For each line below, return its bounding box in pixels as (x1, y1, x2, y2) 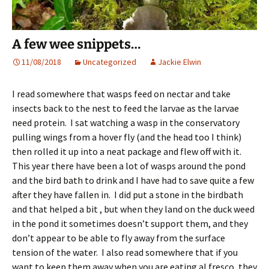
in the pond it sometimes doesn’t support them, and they (12, 217, 248, 230)
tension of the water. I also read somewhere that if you (12, 246, 238, 259)
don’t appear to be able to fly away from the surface (12, 232, 225, 244)
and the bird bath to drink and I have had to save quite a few (12, 174, 254, 187)
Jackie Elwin (158, 56, 201, 68)
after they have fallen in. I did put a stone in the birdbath (12, 189, 243, 201)
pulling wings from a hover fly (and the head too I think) (12, 131, 241, 144)
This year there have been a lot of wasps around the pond (12, 160, 246, 172)
